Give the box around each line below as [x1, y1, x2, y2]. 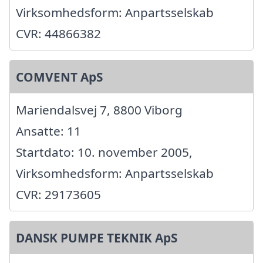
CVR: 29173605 [16, 186, 101, 203]
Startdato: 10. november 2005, [16, 143, 193, 160]
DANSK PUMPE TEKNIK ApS [16, 229, 177, 246]
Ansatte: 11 [16, 122, 81, 139]
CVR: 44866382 [16, 25, 101, 42]
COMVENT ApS [16, 68, 103, 85]
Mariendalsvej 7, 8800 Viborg [16, 101, 183, 118]
